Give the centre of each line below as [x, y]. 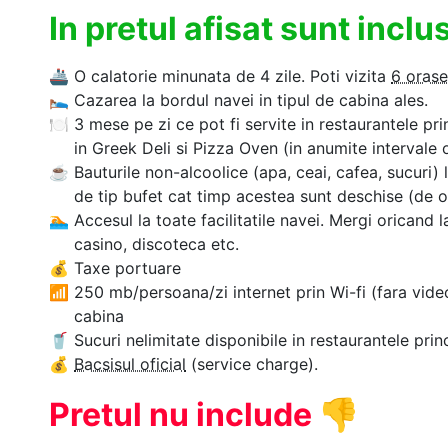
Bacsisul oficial [130, 363]
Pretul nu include [184, 414]
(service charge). [252, 363]
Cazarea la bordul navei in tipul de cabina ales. [251, 99]
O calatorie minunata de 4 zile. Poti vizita [232, 75]
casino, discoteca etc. [156, 243]
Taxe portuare [127, 267]
